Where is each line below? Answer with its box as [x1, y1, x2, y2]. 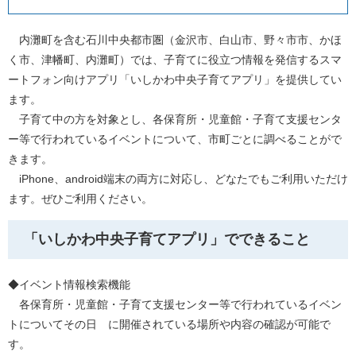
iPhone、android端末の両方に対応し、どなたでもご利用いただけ [8, 172, 348, 185]
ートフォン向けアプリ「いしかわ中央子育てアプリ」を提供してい [8, 73, 342, 86]
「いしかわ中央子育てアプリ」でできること [24, 231, 310, 247]
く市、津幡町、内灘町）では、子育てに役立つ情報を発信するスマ [8, 53, 342, 66]
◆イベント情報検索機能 [8, 278, 130, 291]
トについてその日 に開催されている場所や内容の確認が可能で [8, 318, 331, 331]
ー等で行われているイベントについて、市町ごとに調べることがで [8, 133, 342, 145]
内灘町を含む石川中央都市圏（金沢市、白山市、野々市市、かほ [8, 33, 342, 46]
